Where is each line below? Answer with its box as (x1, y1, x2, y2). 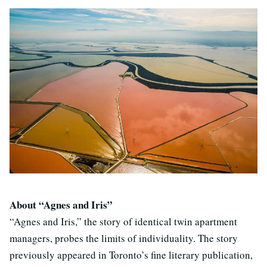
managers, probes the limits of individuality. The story (10, 231, 238, 246)
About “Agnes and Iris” (10, 197, 113, 213)
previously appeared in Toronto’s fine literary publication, (10, 248, 253, 262)
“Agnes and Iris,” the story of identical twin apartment (10, 215, 237, 229)
